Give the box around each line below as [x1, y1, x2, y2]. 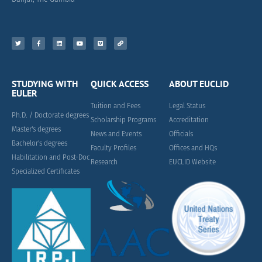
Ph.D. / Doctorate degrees [12, 111, 89, 120]
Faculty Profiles [90, 143, 136, 153]
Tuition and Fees [90, 101, 140, 111]
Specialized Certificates [12, 167, 80, 176]
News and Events [90, 129, 142, 139]
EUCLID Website [169, 157, 216, 167]
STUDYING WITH [12, 78, 78, 90]
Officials [169, 129, 194, 139]
